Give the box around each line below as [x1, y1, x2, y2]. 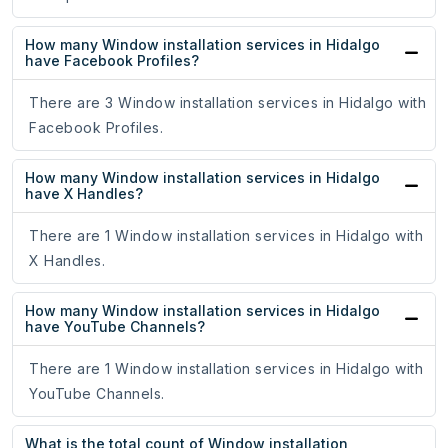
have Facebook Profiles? [25, 52, 199, 70]
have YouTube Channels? [25, 318, 205, 336]
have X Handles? [25, 185, 143, 203]
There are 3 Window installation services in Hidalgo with [29, 94, 426, 112]
